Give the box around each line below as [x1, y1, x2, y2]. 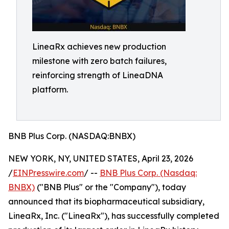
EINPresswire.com [13, 168, 84, 178]
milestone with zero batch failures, [32, 56, 167, 66]
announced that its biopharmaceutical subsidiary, [8, 196, 204, 207]
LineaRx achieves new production [32, 41, 166, 52]
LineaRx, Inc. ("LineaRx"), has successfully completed [8, 211, 219, 221]
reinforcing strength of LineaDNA [32, 70, 163, 80]
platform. [32, 84, 68, 95]
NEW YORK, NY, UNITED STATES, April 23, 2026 [8, 153, 193, 164]
